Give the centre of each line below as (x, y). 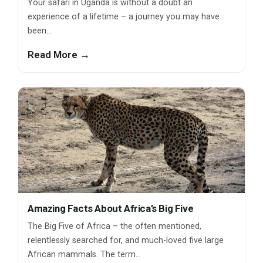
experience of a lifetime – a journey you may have (124, 17)
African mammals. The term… (84, 255)
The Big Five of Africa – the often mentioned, (114, 227)
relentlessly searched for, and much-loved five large (126, 241)
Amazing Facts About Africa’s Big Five (111, 209)
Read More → (59, 55)
